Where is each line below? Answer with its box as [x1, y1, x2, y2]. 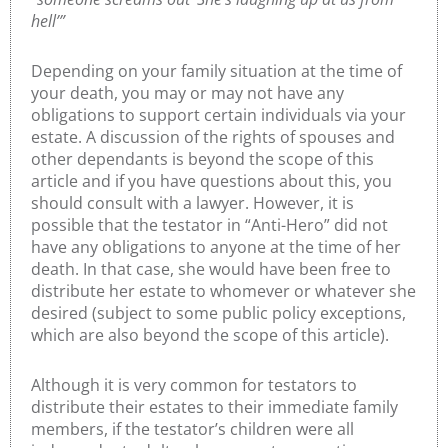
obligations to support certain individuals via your [31, 104, 406, 127]
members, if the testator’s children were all [31, 418, 354, 441]
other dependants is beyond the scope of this [31, 148, 374, 171]
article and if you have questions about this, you [31, 170, 392, 193]
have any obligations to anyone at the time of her [31, 236, 401, 259]
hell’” [31, 10, 65, 33]
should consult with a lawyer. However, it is [31, 192, 354, 215]
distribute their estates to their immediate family [31, 396, 398, 419]
